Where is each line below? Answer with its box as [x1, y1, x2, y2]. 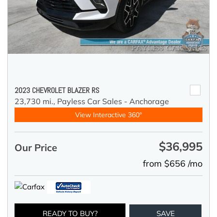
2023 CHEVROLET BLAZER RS [15, 85, 99, 96]
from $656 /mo [143, 158, 202, 170]
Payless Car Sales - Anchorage [57, 96, 169, 107]
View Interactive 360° [75, 110, 142, 120]
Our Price [15, 141, 57, 154]
